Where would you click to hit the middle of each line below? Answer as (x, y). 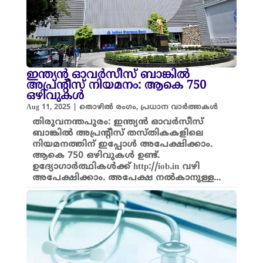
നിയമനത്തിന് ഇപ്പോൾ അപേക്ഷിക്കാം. (122, 144)
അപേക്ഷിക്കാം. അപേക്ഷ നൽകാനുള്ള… (126, 178)
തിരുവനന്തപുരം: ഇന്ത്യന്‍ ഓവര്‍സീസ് (117, 122)
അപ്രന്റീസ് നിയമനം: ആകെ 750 (116, 86)
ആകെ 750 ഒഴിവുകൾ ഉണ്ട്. (97, 156)
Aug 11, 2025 (48, 107)
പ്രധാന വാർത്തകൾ (179, 107)
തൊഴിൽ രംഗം (107, 107)
